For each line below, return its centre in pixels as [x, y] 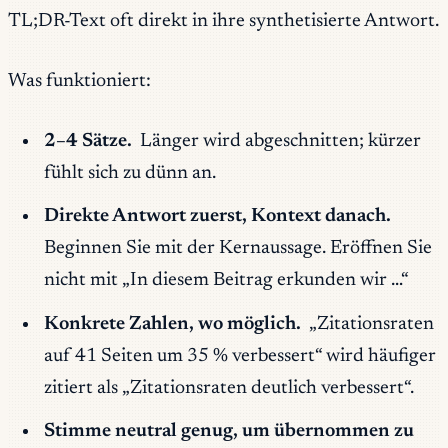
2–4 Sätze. [87, 141]
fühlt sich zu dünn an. [129, 173]
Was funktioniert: [79, 81]
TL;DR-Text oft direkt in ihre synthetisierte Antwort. [223, 21]
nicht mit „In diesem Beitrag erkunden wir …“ [226, 281]
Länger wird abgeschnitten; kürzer [279, 141]
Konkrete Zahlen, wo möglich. [172, 324]
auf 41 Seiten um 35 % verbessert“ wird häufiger [239, 356]
